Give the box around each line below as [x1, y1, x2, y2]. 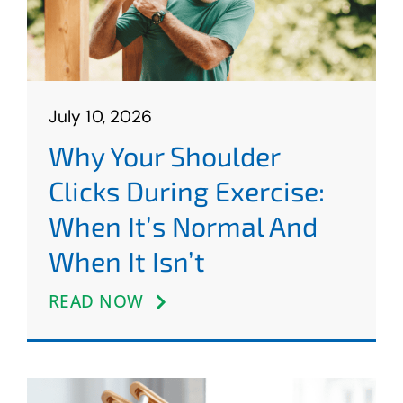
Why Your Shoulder [48, 139, 280, 173]
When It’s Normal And [48, 210, 318, 243]
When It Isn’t [48, 245, 205, 278]
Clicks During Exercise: [48, 175, 325, 208]
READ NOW [48, 290, 144, 314]
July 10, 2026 [48, 105, 153, 129]
